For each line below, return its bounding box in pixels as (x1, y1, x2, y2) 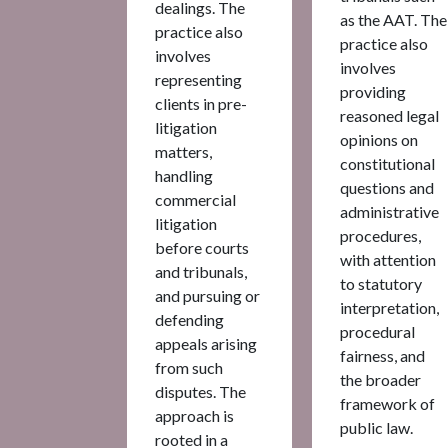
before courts (155, 237, 249, 257)
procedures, (340, 225, 421, 245)
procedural (340, 321, 415, 341)
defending (155, 309, 224, 329)
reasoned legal (340, 105, 439, 125)
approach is (155, 405, 234, 425)
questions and (340, 177, 434, 197)
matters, (155, 141, 212, 161)
